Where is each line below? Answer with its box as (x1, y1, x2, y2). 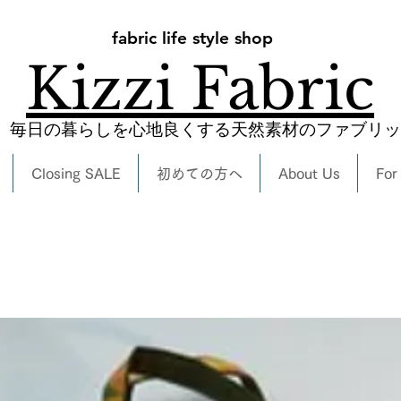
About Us (277, 166, 340, 181)
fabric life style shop (111, 27, 273, 48)
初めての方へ (156, 166, 243, 181)
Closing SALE (30, 166, 121, 181)
